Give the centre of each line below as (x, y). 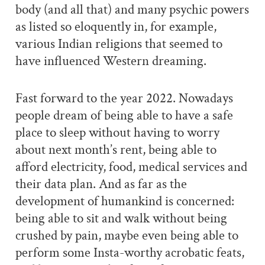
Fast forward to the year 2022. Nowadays (124, 98)
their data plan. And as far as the (101, 184)
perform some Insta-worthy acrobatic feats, (130, 253)
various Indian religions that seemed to (119, 44)
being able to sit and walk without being (121, 218)
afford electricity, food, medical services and (131, 167)
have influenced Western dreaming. (111, 61)
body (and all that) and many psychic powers (132, 10)
